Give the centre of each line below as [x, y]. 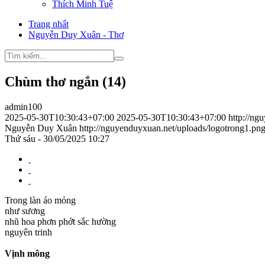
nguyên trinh [28, 232]
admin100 [23, 107]
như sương [25, 211]
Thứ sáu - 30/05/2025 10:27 [57, 139]
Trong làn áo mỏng [40, 201]
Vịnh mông [27, 254]
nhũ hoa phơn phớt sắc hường [60, 222]
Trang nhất [49, 24]
